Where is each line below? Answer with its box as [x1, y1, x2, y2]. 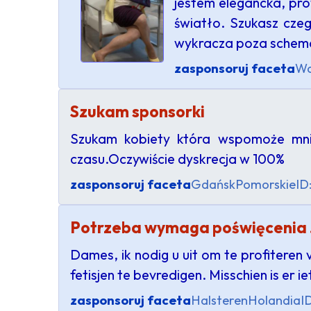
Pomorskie [235, 176, 296, 192]
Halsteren [191, 292, 248, 308]
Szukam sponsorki [70, 101, 205, 121]
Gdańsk [191, 176, 235, 192]
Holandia [248, 292, 301, 308]
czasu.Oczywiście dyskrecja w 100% [70, 150, 285, 167]
